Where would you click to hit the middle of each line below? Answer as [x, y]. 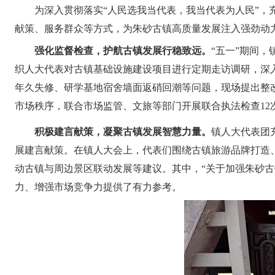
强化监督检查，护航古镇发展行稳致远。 [123, 51]
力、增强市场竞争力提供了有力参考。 [99, 187]
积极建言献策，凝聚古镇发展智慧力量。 [123, 132]
